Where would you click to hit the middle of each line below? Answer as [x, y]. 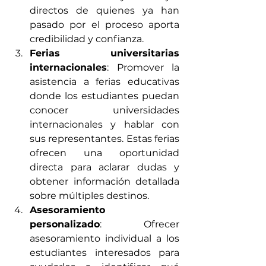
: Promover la [143, 68]
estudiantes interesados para [104, 253]
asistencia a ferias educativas [104, 82]
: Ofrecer [140, 224]
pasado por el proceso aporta [104, 25]
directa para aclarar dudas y [104, 167]
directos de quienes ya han [104, 11]
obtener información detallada [104, 182]
